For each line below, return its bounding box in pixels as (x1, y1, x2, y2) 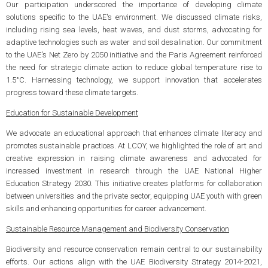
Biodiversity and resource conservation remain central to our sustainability (5, 245, 263, 254)
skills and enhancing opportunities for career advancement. (5, 204, 206, 214)
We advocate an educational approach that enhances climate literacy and (5, 129, 263, 138)
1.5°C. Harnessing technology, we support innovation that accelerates (5, 75, 263, 84)
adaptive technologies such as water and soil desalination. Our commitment (5, 37, 263, 47)
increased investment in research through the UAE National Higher (5, 166, 263, 176)
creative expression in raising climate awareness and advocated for (5, 154, 263, 163)
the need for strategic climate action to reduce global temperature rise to (5, 62, 263, 72)
